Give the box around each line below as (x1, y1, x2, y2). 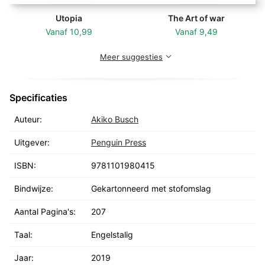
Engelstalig (91, 230, 133, 240)
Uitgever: (14, 137, 50, 148)
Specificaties (9, 92, 67, 104)
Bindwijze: (14, 183, 53, 194)
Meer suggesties (100, 52, 163, 62)
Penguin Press (91, 137, 146, 148)
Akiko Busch (91, 114, 138, 125)
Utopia (55, 13, 82, 24)
